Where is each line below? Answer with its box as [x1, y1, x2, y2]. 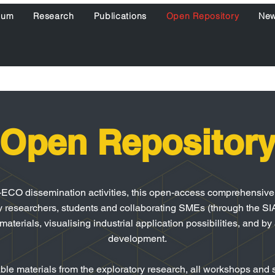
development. [108, 233, 167, 244]
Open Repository [166, 10, 239, 21]
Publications [93, 10, 147, 21]
